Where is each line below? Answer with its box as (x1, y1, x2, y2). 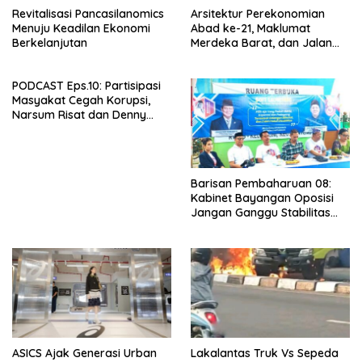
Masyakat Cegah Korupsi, (12, 93, 150, 108)
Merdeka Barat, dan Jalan (191, 36, 332, 51)
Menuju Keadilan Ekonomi (12, 21, 150, 36)
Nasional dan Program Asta (191, 219, 341, 234)
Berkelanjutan (12, 36, 87, 51)
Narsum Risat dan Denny (12, 107, 146, 123)
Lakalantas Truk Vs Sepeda (191, 345, 339, 360)
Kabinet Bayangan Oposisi (191, 190, 334, 205)
